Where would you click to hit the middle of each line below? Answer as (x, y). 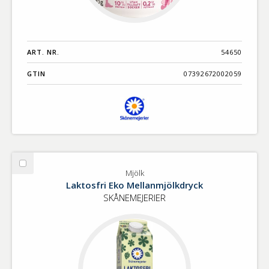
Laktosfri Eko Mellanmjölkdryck (134, 185)
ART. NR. (43, 52)
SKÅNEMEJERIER (134, 197)
